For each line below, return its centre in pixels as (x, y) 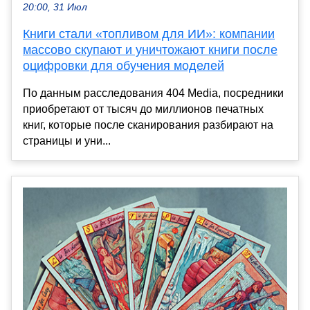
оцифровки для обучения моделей (124, 65)
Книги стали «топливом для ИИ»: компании (149, 34)
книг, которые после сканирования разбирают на (148, 125)
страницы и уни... (67, 140)
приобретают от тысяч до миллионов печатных (143, 109)
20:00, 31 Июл (55, 7)
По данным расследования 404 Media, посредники (153, 93)
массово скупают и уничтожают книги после (150, 49)
